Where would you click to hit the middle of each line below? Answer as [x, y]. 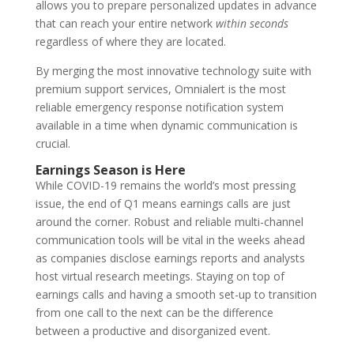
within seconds [252, 24]
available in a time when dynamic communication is [166, 126]
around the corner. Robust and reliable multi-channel [169, 222]
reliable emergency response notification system [159, 107]
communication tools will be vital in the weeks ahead [170, 240]
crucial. [53, 144]
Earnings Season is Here [110, 170]
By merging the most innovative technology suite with [173, 71]
